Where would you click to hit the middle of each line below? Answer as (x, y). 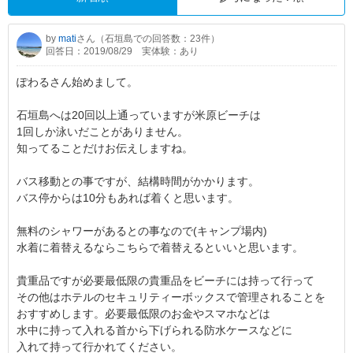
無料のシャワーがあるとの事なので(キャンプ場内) (142, 230)
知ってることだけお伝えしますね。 (105, 148)
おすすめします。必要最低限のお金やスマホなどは (143, 313)
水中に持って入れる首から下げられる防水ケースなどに (154, 330)
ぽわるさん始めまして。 (77, 82)
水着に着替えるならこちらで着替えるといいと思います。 (160, 247)
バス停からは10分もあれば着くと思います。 (128, 197)
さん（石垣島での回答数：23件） (148, 38)
